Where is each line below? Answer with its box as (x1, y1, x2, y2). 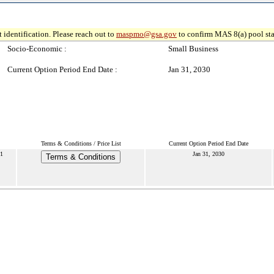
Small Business (168, 44, 218, 53)
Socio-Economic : (7, 44, 67, 53)
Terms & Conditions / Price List (40, 140, 121, 147)
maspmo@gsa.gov (116, 29, 177, 39)
